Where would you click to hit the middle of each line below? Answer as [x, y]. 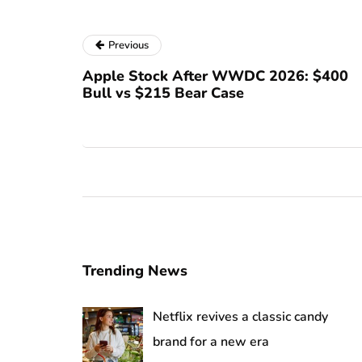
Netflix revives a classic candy [240, 316]
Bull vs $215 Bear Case [163, 93]
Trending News [135, 270]
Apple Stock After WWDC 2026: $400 [215, 76]
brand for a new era [211, 341]
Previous [128, 45]
